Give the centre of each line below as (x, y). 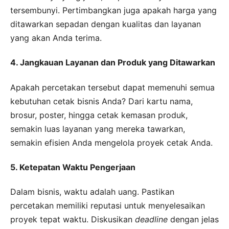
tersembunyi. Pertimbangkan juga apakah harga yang (113, 10)
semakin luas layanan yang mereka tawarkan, (98, 129)
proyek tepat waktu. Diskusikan (73, 220)
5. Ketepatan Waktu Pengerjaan (73, 167)
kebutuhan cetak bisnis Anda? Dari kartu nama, (101, 101)
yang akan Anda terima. (56, 38)
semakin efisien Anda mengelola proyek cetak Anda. (111, 142)
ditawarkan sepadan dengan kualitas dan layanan (106, 24)
